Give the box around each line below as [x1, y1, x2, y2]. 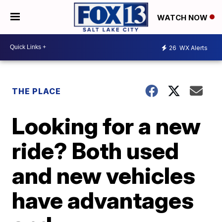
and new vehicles [12, 161, 196, 189]
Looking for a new [12, 111, 201, 140]
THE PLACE [12, 86, 61, 96]
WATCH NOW [157, 12, 210, 22]
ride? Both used [12, 136, 179, 165]
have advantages [12, 186, 194, 214]
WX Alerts [178, 44, 208, 52]
